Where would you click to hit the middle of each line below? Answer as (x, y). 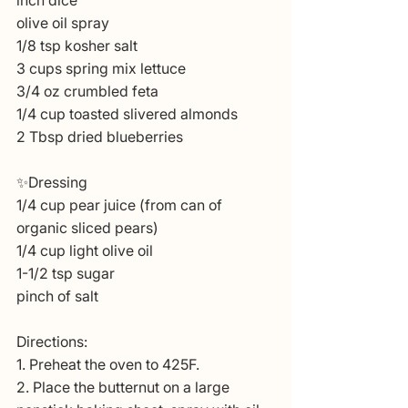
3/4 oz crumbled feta (87, 92)
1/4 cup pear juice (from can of (121, 205)
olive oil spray (63, 23)
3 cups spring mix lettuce (101, 69)
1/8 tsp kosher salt (77, 46)
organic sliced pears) (87, 228)
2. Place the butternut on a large (125, 388)
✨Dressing (52, 183)
